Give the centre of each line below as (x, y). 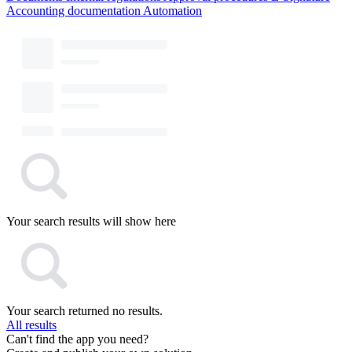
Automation (172, 11)
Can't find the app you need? (77, 339)
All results (31, 325)
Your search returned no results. (84, 311)
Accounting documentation (73, 11)
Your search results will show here (91, 221)
